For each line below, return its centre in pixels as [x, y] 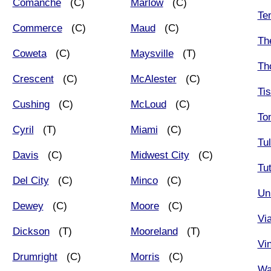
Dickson [31, 231]
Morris [145, 256]
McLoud [148, 104]
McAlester [153, 79]
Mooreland [154, 231]
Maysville [152, 53]
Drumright [35, 256]
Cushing [31, 104]
